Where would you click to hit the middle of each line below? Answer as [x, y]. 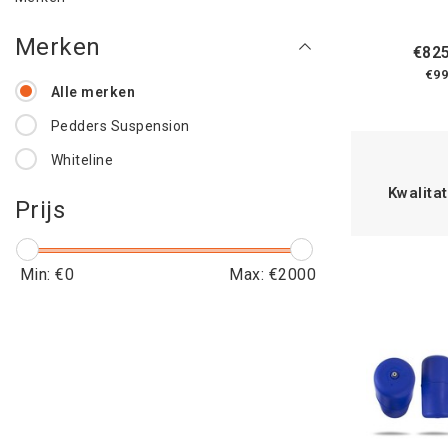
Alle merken [93, 92]
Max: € [254, 274]
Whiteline [82, 160]
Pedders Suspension [120, 126]
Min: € [42, 274]
